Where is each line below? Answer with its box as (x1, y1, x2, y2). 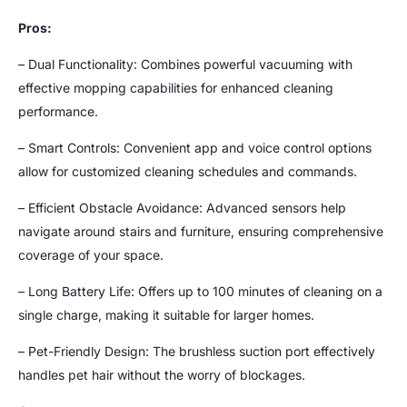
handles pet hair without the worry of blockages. (18, 366, 305, 382)
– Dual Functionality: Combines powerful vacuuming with (18, 55, 352, 72)
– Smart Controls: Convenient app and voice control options (18, 139, 372, 155)
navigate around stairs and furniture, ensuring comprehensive (18, 223, 383, 239)
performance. (18, 103, 98, 119)
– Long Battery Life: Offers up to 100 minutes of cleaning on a (18, 283, 382, 299)
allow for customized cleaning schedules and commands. (18, 163, 357, 179)
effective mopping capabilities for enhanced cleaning (18, 79, 333, 95)
